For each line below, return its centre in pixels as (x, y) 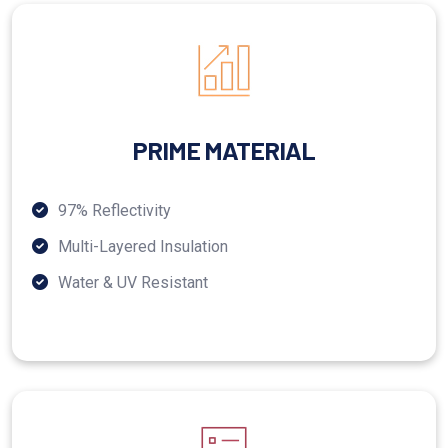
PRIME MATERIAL (224, 150)
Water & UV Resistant (133, 283)
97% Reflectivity (114, 211)
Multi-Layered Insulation (143, 247)
